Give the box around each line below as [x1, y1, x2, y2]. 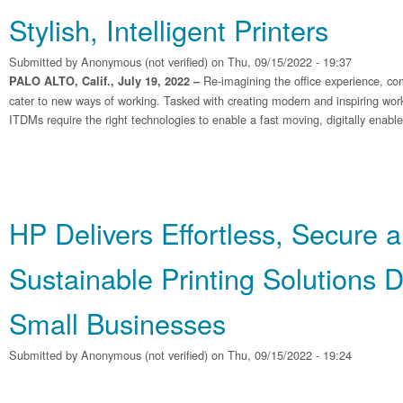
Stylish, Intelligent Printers [9, 10, 328, 49]
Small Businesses [9, 303, 226, 343]
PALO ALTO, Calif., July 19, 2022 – [9, 73, 203, 89]
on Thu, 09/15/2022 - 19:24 [208, 346, 352, 363]
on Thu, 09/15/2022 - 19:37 [208, 53, 352, 70]
